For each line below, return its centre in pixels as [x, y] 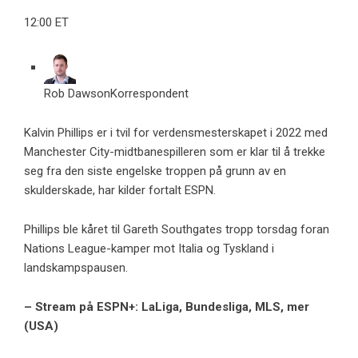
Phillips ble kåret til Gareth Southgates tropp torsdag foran [177, 230]
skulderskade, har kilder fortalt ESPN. [120, 191]
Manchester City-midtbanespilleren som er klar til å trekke [175, 152]
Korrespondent [149, 94]
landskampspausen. [76, 268]
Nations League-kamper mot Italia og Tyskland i [149, 249]
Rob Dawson [77, 94]
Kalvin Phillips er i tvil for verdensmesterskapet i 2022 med [176, 133]
